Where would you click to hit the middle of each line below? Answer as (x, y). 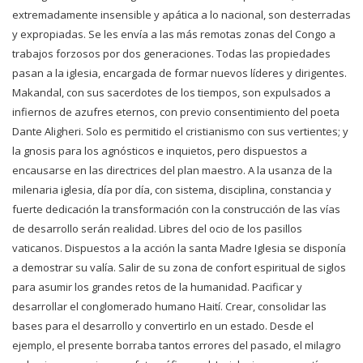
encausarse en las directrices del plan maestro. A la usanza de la (172, 170)
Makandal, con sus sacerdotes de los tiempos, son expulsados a (171, 92)
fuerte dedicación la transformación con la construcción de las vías (176, 209)
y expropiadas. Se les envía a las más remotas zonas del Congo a (174, 34)
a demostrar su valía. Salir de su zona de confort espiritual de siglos (179, 267)
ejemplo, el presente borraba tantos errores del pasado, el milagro (177, 345)
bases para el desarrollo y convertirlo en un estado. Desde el (163, 325)
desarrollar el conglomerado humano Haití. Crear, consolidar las (169, 306)
